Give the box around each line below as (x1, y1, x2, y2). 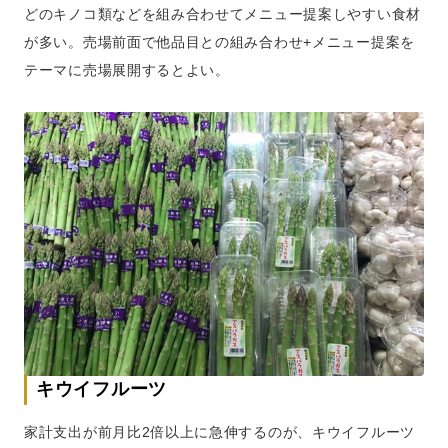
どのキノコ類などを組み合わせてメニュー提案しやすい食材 (24, 6, 421, 22)
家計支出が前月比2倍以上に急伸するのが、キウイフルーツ (24, 424, 415, 440)
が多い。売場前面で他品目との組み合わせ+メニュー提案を (24, 34, 415, 50)
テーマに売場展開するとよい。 (24, 62, 230, 78)
